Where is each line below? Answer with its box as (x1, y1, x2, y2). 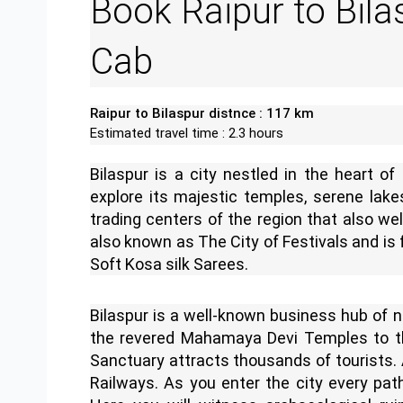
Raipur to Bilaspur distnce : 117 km (90, 104, 314, 121)
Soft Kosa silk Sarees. (90, 254, 248, 273)
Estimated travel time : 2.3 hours (90, 124, 283, 141)
